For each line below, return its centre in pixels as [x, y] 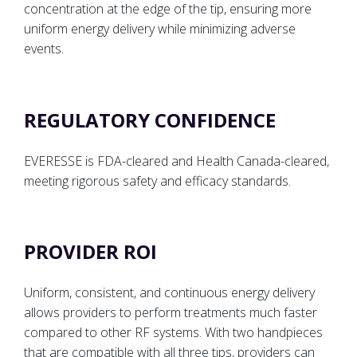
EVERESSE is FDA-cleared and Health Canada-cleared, [177, 161]
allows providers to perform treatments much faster [171, 313]
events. [44, 49]
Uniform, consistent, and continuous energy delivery [169, 293]
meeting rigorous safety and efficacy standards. [157, 180]
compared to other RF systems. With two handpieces [173, 333]
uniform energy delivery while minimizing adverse [160, 29]
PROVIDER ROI [90, 252]
